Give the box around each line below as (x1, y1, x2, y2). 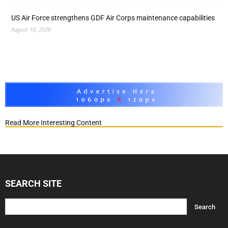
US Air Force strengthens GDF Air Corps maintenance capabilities (11, 14, 215, 22)
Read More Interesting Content (5, 119, 102, 127)
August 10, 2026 (11, 25, 51, 33)
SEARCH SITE (5, 178, 62, 189)
